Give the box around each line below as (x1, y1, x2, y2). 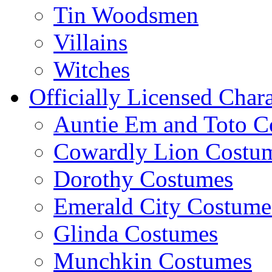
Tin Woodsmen (53, 2, 199, 28)
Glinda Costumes (53, 220, 218, 246)
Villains (53, 29, 127, 55)
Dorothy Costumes (53, 166, 233, 192)
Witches (53, 56, 130, 83)
